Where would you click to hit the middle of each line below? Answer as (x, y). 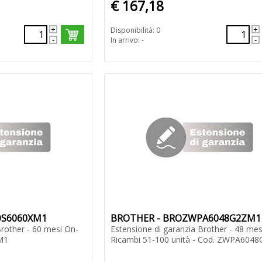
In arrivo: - (127, 40)
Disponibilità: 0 (135, 30)
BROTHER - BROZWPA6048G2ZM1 (185, 218)
